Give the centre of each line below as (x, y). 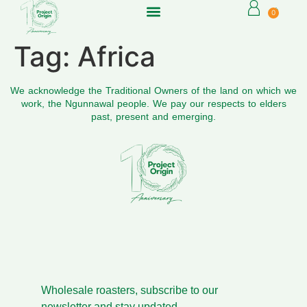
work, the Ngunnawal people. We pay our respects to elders (153, 104)
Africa (116, 57)
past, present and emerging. (153, 117)
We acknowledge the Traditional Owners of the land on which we (153, 91)
